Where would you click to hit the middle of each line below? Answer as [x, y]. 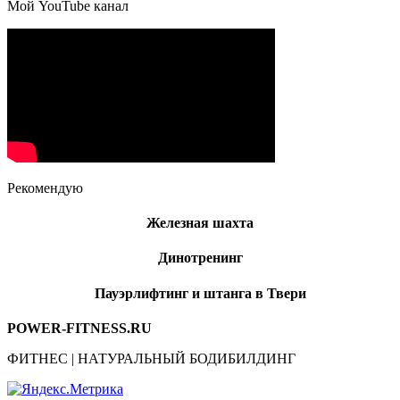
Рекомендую [45, 187]
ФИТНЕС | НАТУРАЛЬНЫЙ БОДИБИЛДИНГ [151, 358]
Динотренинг [200, 258]
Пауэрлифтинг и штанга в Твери [200, 293]
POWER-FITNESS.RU [79, 328]
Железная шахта [200, 223]
